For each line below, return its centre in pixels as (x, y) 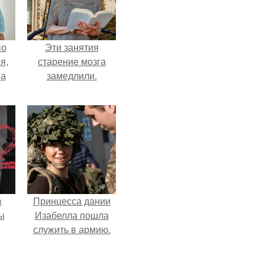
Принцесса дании (72, 201)
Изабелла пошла (72, 215)
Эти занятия (72, 47)
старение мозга (72, 61)
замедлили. (72, 75)
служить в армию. (72, 229)
